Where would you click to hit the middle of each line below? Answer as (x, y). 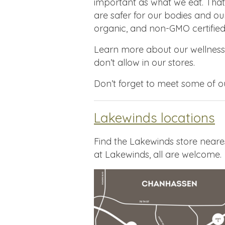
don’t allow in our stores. (144, 62)
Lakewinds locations (154, 118)
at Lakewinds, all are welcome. (158, 154)
